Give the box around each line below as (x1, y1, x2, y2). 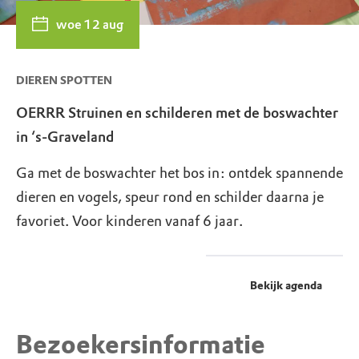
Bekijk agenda (250, 279, 322, 293)
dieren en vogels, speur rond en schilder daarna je (16, 188, 324, 207)
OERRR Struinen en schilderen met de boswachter (16, 104, 338, 123)
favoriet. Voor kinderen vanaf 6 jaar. (16, 212, 243, 231)
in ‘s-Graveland (16, 128, 114, 147)
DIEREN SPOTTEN (16, 74, 112, 88)
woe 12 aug (56, 17, 123, 33)
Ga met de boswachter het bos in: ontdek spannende (16, 164, 343, 183)
